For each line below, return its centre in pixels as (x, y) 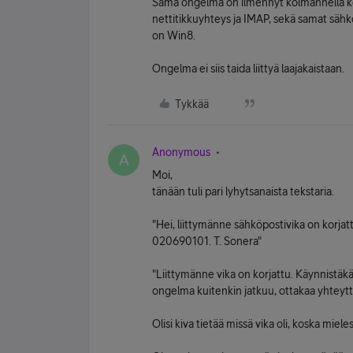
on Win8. (174, 35)
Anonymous (181, 152)
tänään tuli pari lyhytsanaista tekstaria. (243, 191)
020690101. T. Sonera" (207, 241)
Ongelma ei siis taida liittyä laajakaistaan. (248, 69)
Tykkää (192, 104)
